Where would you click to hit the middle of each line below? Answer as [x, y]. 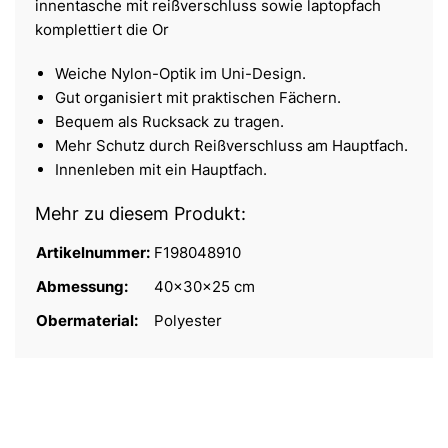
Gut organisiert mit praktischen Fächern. [198, 98]
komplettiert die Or [102, 30]
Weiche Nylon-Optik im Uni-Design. [180, 74]
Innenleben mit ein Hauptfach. [161, 170]
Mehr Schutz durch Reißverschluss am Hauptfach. [231, 146]
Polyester [188, 321]
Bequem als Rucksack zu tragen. [169, 122]
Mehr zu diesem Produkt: [140, 214]
